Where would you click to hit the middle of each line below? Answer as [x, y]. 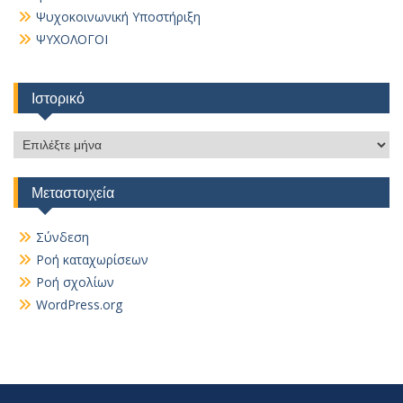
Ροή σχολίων [75, 282]
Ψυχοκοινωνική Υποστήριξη [118, 17]
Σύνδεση [63, 237]
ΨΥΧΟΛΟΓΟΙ [72, 39]
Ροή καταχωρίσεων [92, 260]
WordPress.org [79, 304]
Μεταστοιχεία [73, 193]
